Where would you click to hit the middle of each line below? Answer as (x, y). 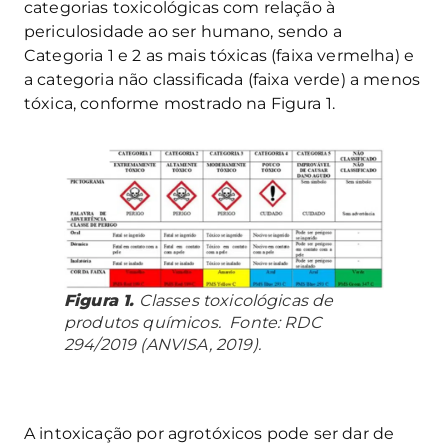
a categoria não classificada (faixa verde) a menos (222, 79)
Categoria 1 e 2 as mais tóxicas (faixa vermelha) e (219, 55)
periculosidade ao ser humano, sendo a (183, 31)
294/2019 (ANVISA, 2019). (162, 345)
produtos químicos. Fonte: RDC (193, 323)
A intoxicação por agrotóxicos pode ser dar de (209, 434)
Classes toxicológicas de (234, 301)
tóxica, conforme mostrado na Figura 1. (180, 103)
